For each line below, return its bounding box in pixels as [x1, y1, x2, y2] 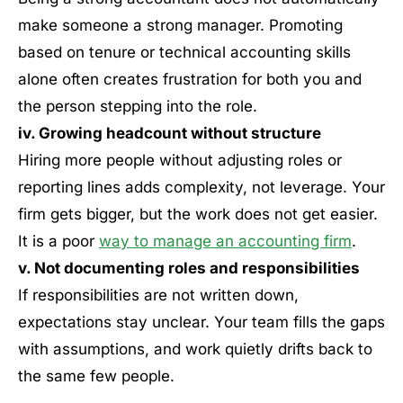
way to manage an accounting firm [99, 232, 352, 250]
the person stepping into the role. [18, 97, 257, 115]
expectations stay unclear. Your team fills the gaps [18, 313, 385, 331]
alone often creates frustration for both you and [18, 70, 362, 88]
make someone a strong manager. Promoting [18, 16, 343, 34]
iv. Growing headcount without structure [18, 124, 321, 142]
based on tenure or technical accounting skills [18, 43, 351, 61]
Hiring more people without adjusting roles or [18, 151, 342, 169]
